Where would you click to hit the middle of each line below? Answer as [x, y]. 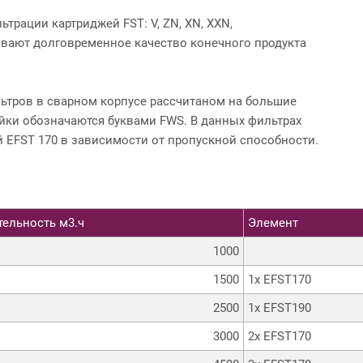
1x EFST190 [280, 307]
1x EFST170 [280, 279]
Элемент [273, 222]
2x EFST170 [280, 336]
